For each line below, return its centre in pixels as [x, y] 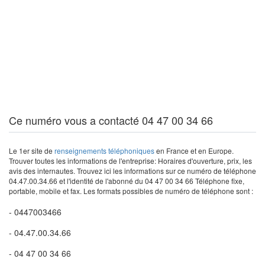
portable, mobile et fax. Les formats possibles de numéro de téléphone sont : [131, 191]
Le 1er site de [32, 151]
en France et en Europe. [194, 151]
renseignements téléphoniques [104, 151]
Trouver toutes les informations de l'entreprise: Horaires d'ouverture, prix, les [130, 161]
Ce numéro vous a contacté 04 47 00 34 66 [111, 120]
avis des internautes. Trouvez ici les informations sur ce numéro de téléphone [132, 171]
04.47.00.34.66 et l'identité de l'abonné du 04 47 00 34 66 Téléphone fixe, [127, 181]
